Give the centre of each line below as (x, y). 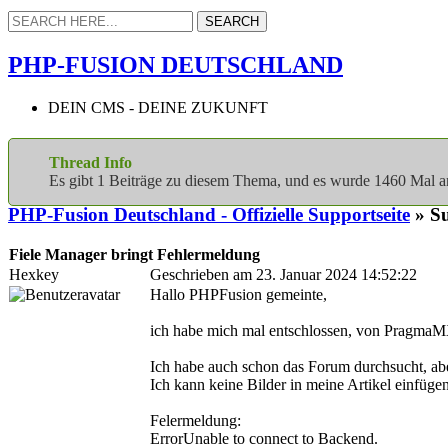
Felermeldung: (195, 420)
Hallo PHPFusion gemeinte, (238, 294)
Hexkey (34, 274)
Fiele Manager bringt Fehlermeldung (134, 254)
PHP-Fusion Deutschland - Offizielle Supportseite (209, 215)
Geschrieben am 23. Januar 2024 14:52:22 (283, 274)
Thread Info (90, 162)
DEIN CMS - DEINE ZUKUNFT (158, 107)
